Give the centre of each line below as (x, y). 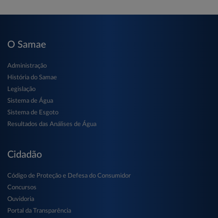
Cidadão (25, 154)
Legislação (21, 89)
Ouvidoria (21, 199)
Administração (27, 66)
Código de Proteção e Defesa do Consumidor (69, 176)
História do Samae (32, 77)
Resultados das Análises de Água (52, 124)
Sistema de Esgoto (33, 112)
